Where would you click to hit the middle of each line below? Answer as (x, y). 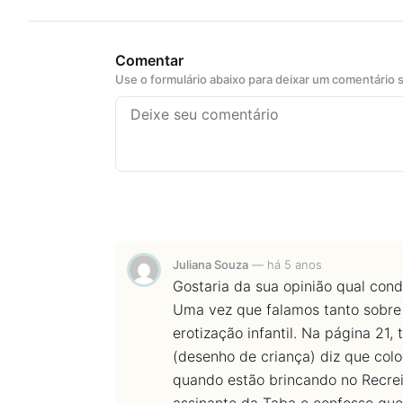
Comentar (149, 61)
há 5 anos (295, 265)
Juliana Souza (210, 265)
